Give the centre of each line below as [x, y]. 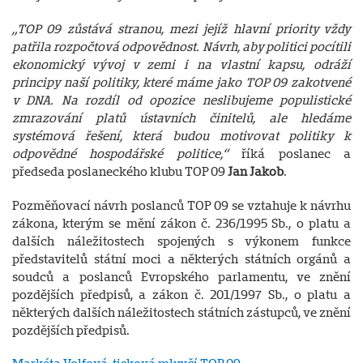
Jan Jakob [256, 172]
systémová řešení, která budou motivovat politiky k [181, 136]
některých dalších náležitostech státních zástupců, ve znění [181, 313]
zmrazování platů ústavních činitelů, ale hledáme [181, 118]
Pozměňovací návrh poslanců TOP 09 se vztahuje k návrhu [181, 206]
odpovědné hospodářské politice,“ [127, 154]
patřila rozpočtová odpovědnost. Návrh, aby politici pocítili [181, 47]
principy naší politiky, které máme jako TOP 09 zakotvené [181, 83]
